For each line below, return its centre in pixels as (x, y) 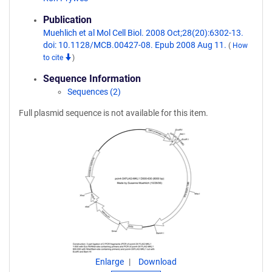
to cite (54, 58)
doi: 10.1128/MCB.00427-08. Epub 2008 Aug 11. (136, 45)
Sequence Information (92, 79)
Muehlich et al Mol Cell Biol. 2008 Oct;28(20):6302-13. (143, 33)
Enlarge (110, 262)
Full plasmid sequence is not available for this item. (114, 113)
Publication (67, 20)
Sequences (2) (94, 92)
